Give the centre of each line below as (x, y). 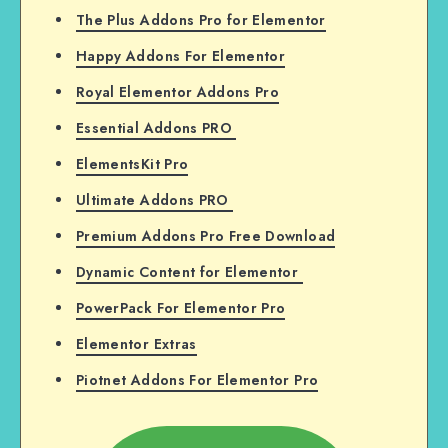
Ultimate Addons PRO (154, 200)
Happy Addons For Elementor (181, 56)
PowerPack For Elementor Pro (181, 308)
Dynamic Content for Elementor (189, 272)
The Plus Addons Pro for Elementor (201, 20)
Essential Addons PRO (156, 128)
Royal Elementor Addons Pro (178, 92)
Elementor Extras (136, 344)
